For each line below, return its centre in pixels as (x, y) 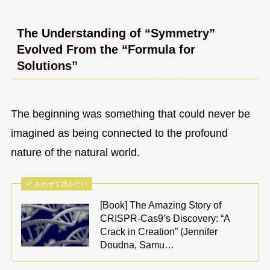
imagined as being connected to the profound (119, 133)
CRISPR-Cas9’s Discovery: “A (165, 218)
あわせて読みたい (61, 184)
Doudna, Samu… (137, 245)
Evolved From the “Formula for (106, 50)
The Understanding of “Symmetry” (116, 33)
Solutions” (47, 66)
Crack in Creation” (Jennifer (159, 232)
